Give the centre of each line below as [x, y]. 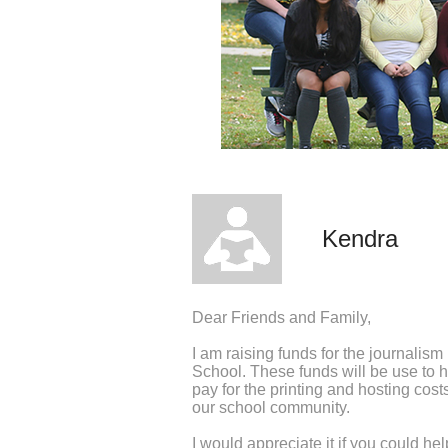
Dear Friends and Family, [281, 317]
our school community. [271, 407]
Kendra [360, 238]
